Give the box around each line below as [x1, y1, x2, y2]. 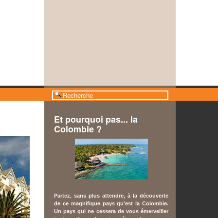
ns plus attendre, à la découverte [80, 193, 168, 199]
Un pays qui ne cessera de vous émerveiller [54, 208, 168, 215]
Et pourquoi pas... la [54, 113, 138, 126]
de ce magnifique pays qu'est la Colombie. [54, 200, 168, 207]
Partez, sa [54, 193, 80, 199]
